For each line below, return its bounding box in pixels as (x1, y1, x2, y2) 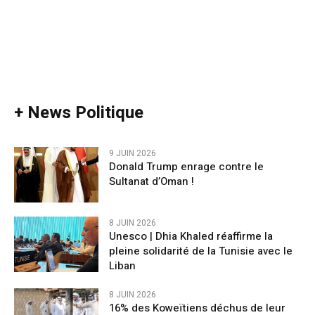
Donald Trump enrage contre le (109, 158, 264, 174)
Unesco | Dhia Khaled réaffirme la (109, 228, 273, 244)
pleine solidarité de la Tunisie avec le (109, 243, 292, 259)
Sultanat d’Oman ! (109, 173, 194, 189)
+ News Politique (14, 100, 143, 125)
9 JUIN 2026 (109, 146, 156, 160)
